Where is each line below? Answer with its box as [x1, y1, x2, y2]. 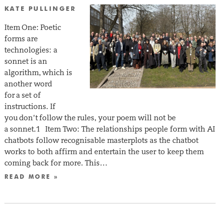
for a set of [4, 90, 41, 100]
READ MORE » [4, 174, 59, 180]
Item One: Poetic [4, 22, 61, 32]
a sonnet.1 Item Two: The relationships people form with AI [4, 124, 215, 134]
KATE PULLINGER [4, 5, 76, 12]
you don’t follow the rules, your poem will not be [4, 112, 176, 122]
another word [4, 79, 52, 88]
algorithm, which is [4, 67, 72, 77]
